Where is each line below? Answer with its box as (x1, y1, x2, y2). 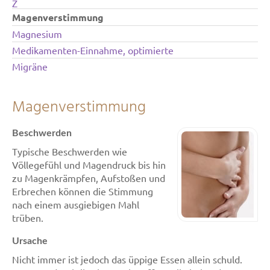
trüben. (12, 212, 43, 224)
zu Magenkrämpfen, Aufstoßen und (12, 172, 165, 184)
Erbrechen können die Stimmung (12, 185, 153, 197)
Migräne (12, 60, 48, 72)
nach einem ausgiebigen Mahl (12, 198, 139, 210)
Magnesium (12, 28, 62, 40)
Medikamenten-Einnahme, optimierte (12, 44, 174, 56)
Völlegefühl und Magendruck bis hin (12, 159, 166, 171)
